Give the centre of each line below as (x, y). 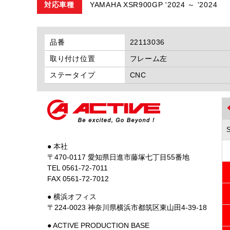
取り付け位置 (73, 58)
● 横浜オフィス (72, 197)
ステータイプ (73, 75)
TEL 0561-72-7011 (78, 168)
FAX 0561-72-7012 (78, 179)
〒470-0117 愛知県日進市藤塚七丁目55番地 (118, 157)
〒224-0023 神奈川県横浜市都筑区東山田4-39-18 (127, 207)
